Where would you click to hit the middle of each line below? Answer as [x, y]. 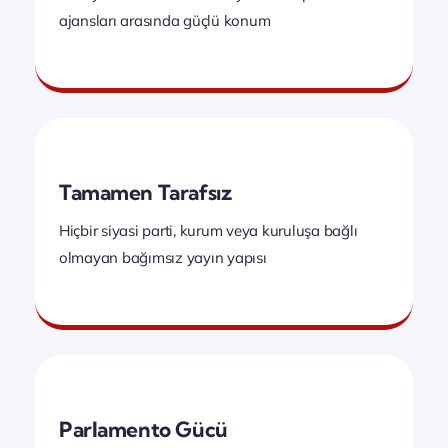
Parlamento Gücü [143, 428]
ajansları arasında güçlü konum [165, 20]
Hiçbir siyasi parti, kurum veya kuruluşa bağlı [208, 230]
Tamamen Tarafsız [145, 191]
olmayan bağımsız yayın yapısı [163, 257]
